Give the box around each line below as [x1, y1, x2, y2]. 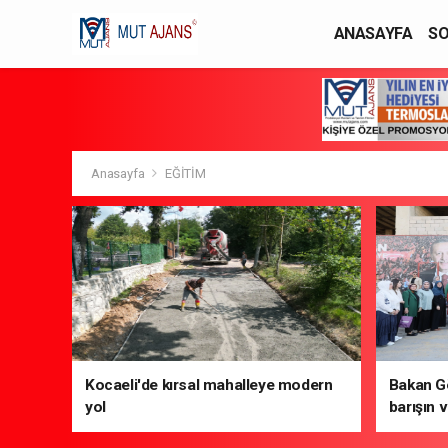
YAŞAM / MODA [333, 43, 446, 62]
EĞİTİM [164, 166, 206, 181]
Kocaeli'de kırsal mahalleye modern [85, 376, 333, 394]
